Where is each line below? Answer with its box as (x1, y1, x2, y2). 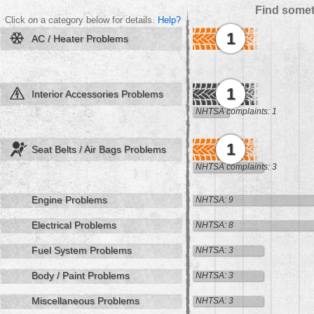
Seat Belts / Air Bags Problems (32, 144, 166, 155)
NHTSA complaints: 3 (196, 162, 277, 172)
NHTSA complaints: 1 (196, 107, 277, 116)
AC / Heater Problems (32, 33, 128, 44)
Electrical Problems (32, 219, 116, 231)
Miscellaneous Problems (32, 295, 139, 306)
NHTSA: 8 (196, 220, 233, 230)
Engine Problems (32, 194, 107, 205)
